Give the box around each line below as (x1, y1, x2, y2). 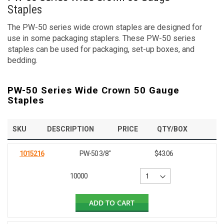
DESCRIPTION (47, 125, 94, 133)
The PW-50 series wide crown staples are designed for (7, 22, 202, 32)
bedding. (7, 55, 37, 65)
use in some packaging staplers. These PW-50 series (7, 33, 195, 43)
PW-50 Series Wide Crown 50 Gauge (7, 85, 179, 96)
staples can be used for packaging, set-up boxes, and (7, 44, 194, 54)
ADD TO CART (89, 198, 135, 208)
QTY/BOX (156, 125, 187, 133)
